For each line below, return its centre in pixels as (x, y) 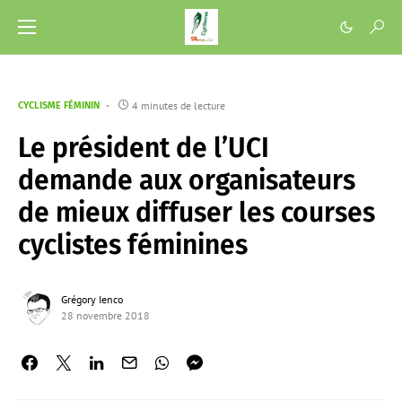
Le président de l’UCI (144, 148)
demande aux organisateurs (187, 180)
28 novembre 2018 (105, 315)
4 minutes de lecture (179, 105)
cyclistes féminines (133, 245)
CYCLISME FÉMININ (59, 105)
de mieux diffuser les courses (197, 213)
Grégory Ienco (92, 299)
